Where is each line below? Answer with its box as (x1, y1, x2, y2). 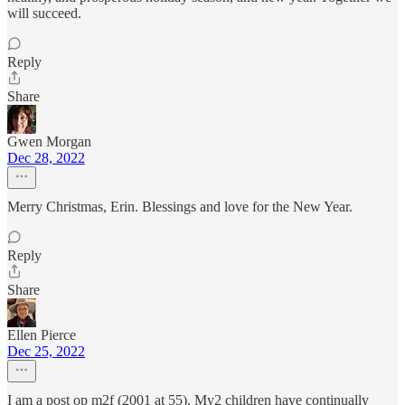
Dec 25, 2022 (7, 344, 85, 359)
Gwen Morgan (7, 134, 91, 149)
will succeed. (7, 5, 81, 21)
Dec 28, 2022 (7, 150, 85, 165)
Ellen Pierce (7, 327, 76, 343)
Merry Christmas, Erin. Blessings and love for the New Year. (7, 199, 353, 214)
